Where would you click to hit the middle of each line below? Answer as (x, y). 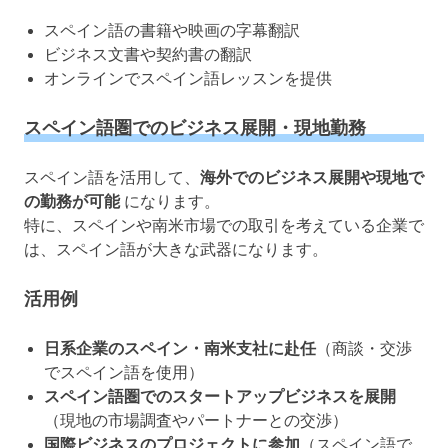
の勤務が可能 (72, 202)
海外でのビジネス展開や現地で (312, 178)
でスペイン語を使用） (124, 373)
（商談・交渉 (364, 349)
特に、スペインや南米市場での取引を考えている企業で (224, 226)
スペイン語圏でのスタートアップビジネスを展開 (220, 397)
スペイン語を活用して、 (112, 178)
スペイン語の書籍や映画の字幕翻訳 (172, 31)
